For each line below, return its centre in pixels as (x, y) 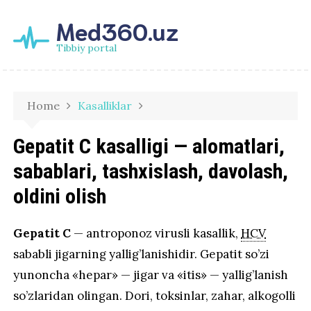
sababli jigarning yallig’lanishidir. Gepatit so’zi (142, 254)
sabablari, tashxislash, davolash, (151, 171)
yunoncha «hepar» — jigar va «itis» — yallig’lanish (151, 275)
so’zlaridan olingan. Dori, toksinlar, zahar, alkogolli (155, 296)
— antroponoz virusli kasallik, (156, 233)
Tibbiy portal (87, 48)
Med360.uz (118, 30)
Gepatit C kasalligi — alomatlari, (149, 146)
